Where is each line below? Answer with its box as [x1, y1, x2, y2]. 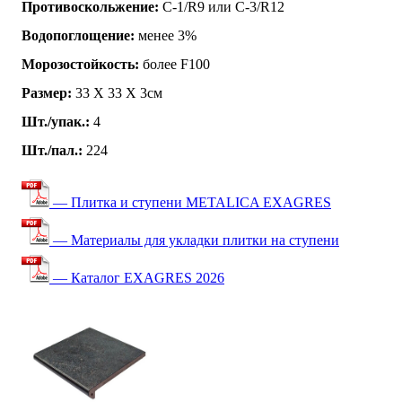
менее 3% [135, 27, 197, 43]
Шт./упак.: [22, 113, 90, 129]
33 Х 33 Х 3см [72, 84, 162, 100]
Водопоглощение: [22, 27, 135, 43]
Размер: [22, 84, 72, 100]
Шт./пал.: [22, 142, 83, 158]
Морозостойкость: [22, 56, 139, 72]
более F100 [139, 56, 210, 72]
